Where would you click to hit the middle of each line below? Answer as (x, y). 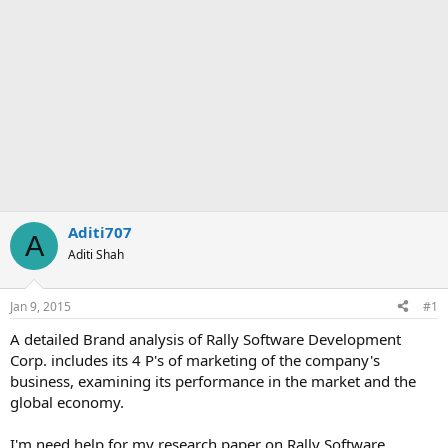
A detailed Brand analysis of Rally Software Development (205, 338)
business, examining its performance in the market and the (213, 380)
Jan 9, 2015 (40, 306)
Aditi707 (100, 232)
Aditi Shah (96, 254)
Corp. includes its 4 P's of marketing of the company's (195, 359)
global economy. (67, 401)
